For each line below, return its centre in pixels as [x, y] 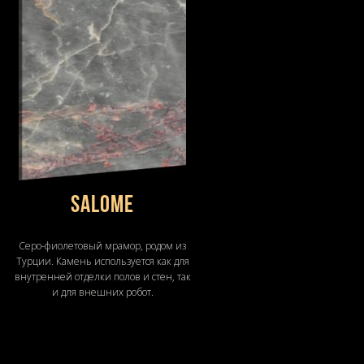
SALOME [102, 206]
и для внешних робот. [102, 292]
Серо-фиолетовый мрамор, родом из [102, 245]
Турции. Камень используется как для [102, 261]
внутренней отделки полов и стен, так [102, 276]
